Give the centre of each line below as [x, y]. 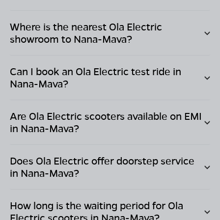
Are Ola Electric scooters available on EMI [106, 116]
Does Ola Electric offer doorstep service [102, 161]
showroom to [42, 39]
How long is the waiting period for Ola [96, 206]
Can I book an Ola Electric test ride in [96, 71]
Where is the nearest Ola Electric [86, 27]
